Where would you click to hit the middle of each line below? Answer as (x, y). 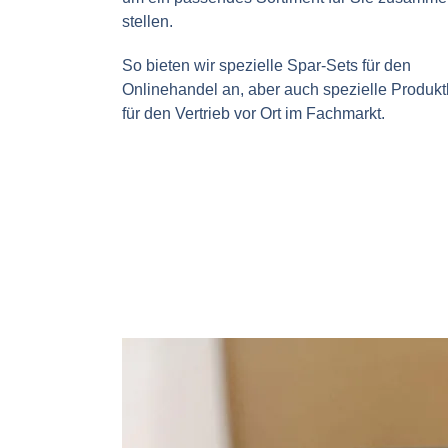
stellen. (150, 21)
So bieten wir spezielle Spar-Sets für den (267, 65)
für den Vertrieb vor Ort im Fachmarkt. (254, 113)
